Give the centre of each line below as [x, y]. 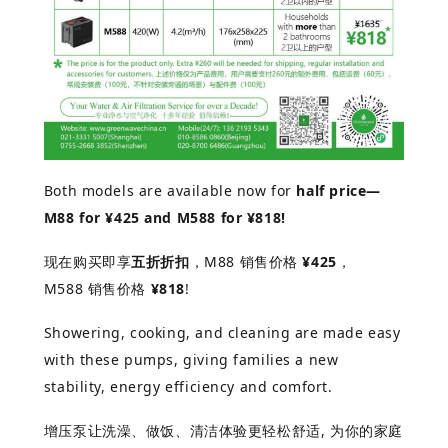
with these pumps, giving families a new [191, 360]
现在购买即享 [87, 262]
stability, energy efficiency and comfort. [188, 387]
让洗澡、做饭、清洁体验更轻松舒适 [204, 430]
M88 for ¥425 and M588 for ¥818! [164, 218]
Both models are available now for [170, 191]
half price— [338, 191]
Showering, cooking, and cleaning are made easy [222, 333]
